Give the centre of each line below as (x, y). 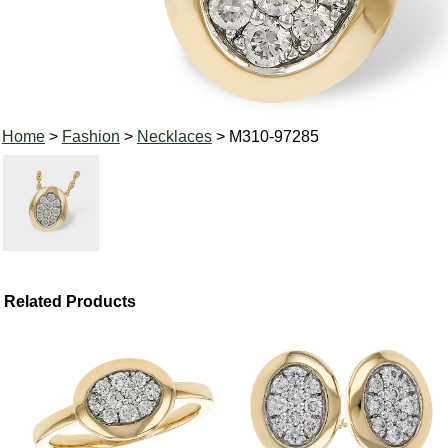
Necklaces (174, 136)
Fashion (90, 136)
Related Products (70, 301)
